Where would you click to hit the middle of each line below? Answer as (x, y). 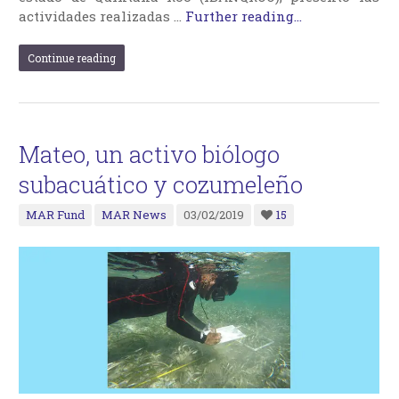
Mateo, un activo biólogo (150, 155)
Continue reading (72, 58)
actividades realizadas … (102, 16)
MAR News (134, 215)
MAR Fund (56, 215)
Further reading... (244, 16)
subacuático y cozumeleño (161, 185)
